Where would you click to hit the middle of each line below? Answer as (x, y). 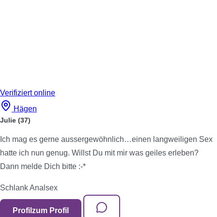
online (45, 93)
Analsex (44, 188)
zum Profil (50, 210)
